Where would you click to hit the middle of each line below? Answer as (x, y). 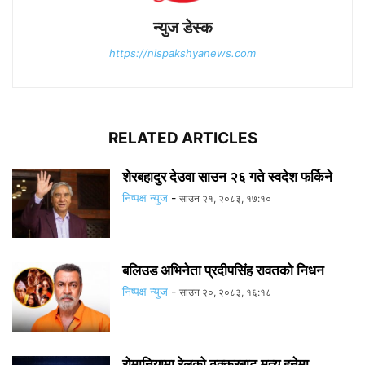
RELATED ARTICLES (182, 138)
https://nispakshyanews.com (182, 53)
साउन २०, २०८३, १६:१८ (225, 292)
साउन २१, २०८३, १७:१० (225, 198)
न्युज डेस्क (182, 27)
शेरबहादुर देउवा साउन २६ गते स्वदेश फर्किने (227, 176)
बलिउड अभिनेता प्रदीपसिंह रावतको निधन (223, 270)
